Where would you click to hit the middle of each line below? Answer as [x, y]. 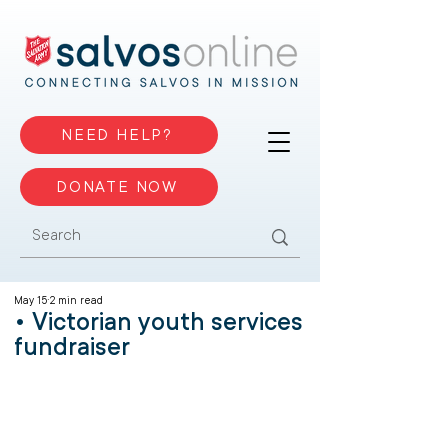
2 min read [76, 300]
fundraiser [72, 347]
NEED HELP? [117, 135]
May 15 [30, 300]
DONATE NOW [117, 187]
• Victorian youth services [158, 322]
